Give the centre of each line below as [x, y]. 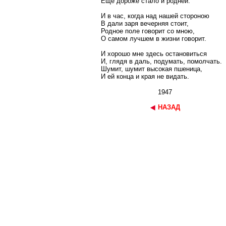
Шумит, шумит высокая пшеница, [152, 69]
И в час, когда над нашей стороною [155, 16]
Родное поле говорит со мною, [148, 31]
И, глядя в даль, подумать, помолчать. [161, 61]
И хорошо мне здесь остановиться [154, 54]
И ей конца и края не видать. [145, 76]
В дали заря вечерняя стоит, [145, 23]
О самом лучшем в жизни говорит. [154, 39]
